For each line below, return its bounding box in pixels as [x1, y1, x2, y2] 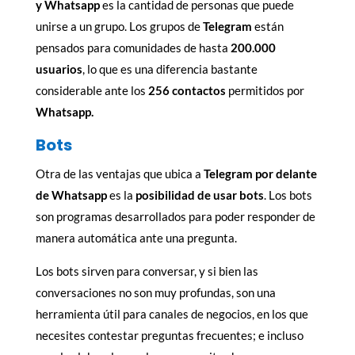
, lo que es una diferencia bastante [82, 61, 258, 76]
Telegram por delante [203, 166, 317, 181]
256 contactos [147, 82, 228, 97]
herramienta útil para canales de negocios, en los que [35, 306, 308, 321]
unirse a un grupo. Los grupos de [35, 18, 203, 33]
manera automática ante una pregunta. [35, 230, 237, 245]
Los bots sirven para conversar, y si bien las [35, 263, 258, 278]
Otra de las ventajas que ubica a [35, 166, 204, 181]
